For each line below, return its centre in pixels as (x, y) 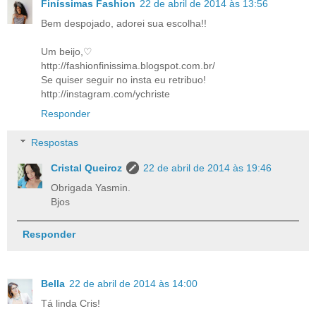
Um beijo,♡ (67, 51)
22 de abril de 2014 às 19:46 (208, 168)
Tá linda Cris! (71, 303)
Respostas (55, 143)
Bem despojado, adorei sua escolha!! (124, 23)
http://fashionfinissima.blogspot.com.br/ (128, 65)
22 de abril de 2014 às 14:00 (133, 283)
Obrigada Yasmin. (91, 188)
